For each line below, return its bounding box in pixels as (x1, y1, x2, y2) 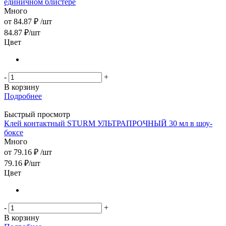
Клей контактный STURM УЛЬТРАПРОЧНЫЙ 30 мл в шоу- (4, 119, 212, 128)
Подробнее (4, 91, 42, 100)
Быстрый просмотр (4, 109, 70, 119)
